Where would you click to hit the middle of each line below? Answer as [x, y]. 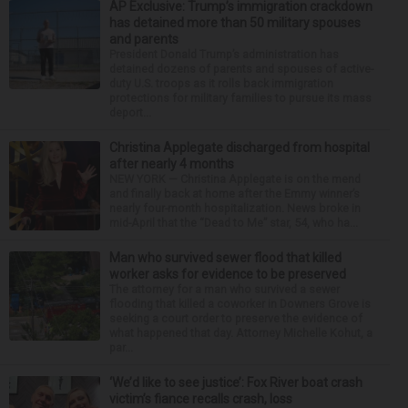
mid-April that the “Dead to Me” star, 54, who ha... [234, 222]
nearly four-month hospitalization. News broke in [235, 208]
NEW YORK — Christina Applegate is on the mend [235, 178]
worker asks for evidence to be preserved [228, 274]
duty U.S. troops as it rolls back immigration [221, 83]
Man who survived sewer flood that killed [225, 257]
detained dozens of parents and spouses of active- [241, 68]
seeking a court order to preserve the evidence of [236, 318]
